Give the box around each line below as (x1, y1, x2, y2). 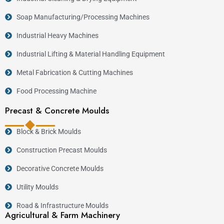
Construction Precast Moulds (16, 145, 107, 154)
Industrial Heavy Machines (16, 31, 98, 39)
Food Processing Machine (16, 86, 96, 95)
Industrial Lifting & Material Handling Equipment (16, 49, 165, 58)
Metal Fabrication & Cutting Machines (16, 68, 133, 76)
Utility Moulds (16, 182, 58, 191)
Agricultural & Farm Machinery (5, 208, 120, 221)
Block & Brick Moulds (16, 127, 81, 135)
